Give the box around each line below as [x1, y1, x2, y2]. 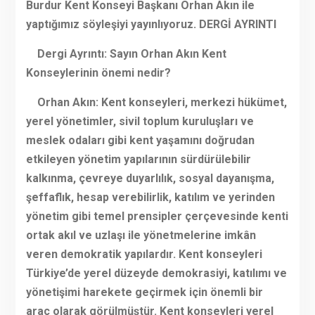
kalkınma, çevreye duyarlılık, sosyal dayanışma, [25, 172, 274, 186]
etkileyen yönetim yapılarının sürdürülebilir [25, 153, 251, 167]
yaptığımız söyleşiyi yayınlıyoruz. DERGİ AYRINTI [25, 18, 276, 32]
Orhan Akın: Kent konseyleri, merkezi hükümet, [25, 96, 287, 110]
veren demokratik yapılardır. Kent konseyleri [25, 247, 262, 262]
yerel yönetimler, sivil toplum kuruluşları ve [25, 115, 254, 129]
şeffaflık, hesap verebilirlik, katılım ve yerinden [25, 191, 275, 205]
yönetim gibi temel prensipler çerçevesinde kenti [25, 210, 288, 224]
